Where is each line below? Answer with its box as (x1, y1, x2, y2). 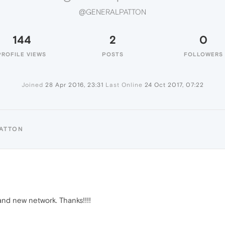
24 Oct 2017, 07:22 (144, 81, 204, 88)
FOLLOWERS (184, 51, 223, 57)
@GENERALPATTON (79, 8, 146, 17)
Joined (21, 81, 43, 88)
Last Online (105, 81, 143, 88)
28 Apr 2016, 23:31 (45, 81, 103, 88)
